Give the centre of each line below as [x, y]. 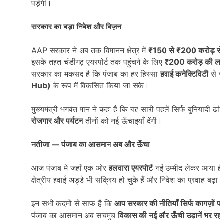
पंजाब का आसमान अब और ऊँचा [106, 144]
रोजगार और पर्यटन [57, 121]
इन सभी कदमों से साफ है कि [73, 203]
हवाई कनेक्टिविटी [184, 73]
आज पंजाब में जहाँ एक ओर [70, 168]
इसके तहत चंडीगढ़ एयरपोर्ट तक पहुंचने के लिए [98, 62]
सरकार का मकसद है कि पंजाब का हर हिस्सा [96, 73]
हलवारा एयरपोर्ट [131, 168]
